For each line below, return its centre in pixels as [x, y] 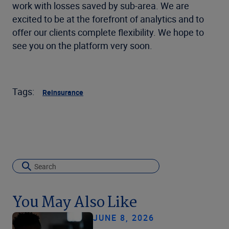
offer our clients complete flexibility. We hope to [108, 32]
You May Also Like [75, 203]
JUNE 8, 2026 [124, 217]
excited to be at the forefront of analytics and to [108, 19]
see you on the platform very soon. [82, 45]
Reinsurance [63, 92]
